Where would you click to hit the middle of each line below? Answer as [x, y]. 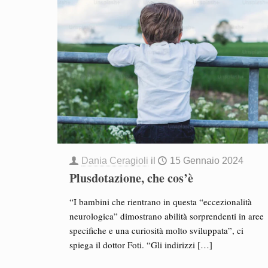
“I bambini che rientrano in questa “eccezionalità [160, 202]
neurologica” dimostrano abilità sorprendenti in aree [166, 216]
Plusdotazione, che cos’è [131, 178]
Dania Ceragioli [115, 161]
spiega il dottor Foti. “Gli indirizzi [132, 245]
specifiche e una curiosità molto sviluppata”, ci [156, 230]
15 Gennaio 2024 [206, 161]
